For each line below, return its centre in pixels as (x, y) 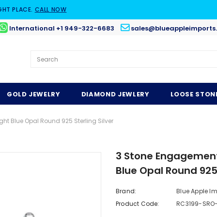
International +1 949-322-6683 (62, 28)
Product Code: (138, 204)
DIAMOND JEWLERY (115, 94)
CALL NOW (51, 9)
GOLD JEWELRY (33, 94)
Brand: (126, 191)
